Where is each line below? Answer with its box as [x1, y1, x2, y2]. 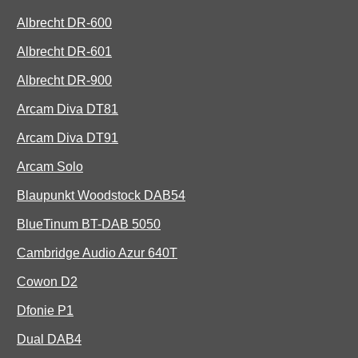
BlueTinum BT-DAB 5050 [17, 217, 161, 232]
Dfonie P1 [17, 304, 74, 318]
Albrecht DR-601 [17, 45, 112, 59]
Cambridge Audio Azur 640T [17, 246, 177, 261]
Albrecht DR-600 [17, 16, 112, 30]
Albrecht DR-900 [17, 74, 112, 88]
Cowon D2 [17, 275, 78, 289]
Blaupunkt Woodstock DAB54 [17, 189, 185, 203]
